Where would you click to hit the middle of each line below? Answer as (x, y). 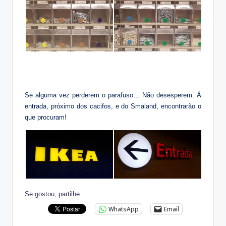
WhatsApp (124, 209)
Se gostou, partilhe (52, 194)
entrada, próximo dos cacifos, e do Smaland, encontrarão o (113, 106)
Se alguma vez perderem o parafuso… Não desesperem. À (113, 95)
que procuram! (46, 117)
